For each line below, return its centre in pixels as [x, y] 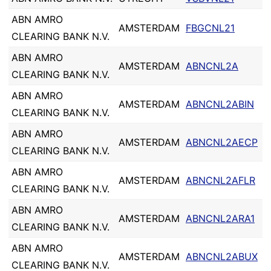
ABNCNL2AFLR [220, 180]
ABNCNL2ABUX [222, 256]
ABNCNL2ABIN [220, 104]
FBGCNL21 [210, 28]
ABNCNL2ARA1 [220, 218]
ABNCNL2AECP [222, 142]
